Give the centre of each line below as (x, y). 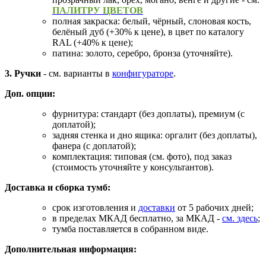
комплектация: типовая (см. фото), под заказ (142, 156)
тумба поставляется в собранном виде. (130, 229)
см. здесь (240, 218)
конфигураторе (143, 73)
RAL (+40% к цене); (93, 42)
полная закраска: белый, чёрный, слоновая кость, (152, 21)
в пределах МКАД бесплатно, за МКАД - (137, 218)
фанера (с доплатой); (94, 145)
